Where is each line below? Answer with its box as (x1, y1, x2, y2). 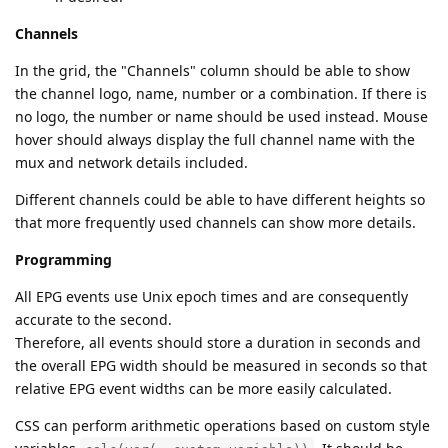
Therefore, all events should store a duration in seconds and (15, 332, 421, 352)
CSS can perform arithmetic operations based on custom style (15, 415, 430, 435)
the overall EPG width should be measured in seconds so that (15, 355, 427, 375)
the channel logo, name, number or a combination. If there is (15, 83, 427, 103)
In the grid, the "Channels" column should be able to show (15, 60, 410, 80)
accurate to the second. (15, 309, 172, 329)
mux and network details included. (15, 152, 248, 172)
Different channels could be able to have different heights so (15, 189, 425, 209)
